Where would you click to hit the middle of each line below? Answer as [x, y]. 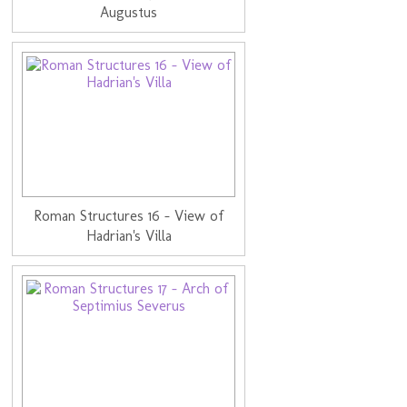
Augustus [129, 12]
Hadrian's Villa [129, 235]
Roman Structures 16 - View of [129, 215]
